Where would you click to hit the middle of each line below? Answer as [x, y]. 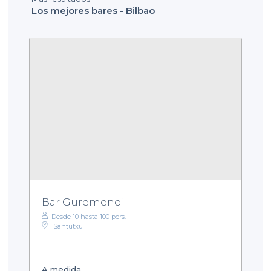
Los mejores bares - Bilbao [93, 10]
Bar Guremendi [83, 202]
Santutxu [68, 227]
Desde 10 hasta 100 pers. [89, 217]
